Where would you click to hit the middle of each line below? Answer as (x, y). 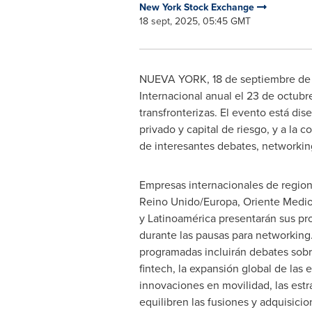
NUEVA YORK (173, 79)
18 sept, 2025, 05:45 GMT (195, 21)
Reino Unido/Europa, (191, 201)
